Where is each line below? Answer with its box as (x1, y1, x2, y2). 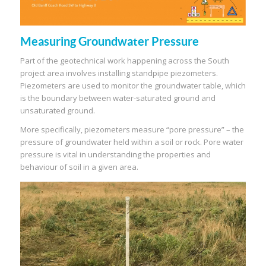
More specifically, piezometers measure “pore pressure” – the (20, 123, 244, 135)
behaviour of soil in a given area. (20, 161, 138, 172)
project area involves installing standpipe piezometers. (20, 67, 218, 78)
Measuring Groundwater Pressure (20, 34, 199, 48)
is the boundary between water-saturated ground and (20, 92, 216, 103)
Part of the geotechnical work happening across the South (20, 55, 229, 66)
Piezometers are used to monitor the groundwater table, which (20, 80, 246, 91)
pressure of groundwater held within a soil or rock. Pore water (20, 136, 243, 147)
